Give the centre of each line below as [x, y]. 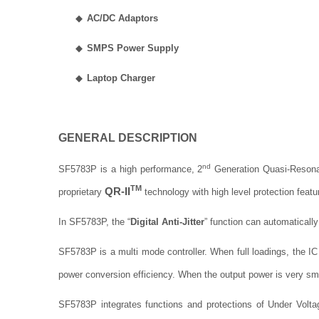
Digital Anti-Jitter [167, 222]
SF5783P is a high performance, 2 [131, 169]
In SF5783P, [85, 222]
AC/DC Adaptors [122, 18]
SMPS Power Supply [133, 48]
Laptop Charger [121, 78]
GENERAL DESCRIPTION [128, 138]
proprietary [82, 192]
